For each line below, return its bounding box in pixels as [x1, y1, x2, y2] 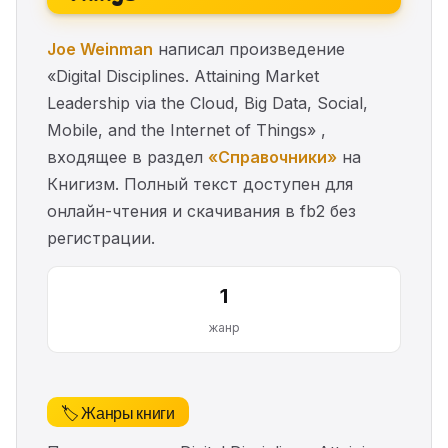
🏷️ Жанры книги [61, 400, 175, 425]
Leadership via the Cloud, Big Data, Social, [47, 93, 368, 114]
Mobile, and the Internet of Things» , [47, 120, 326, 141]
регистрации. [47, 228, 155, 249]
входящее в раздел [47, 147, 208, 168]
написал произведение [153, 39, 345, 60]
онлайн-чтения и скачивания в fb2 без [47, 201, 356, 222]
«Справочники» [208, 147, 337, 168]
